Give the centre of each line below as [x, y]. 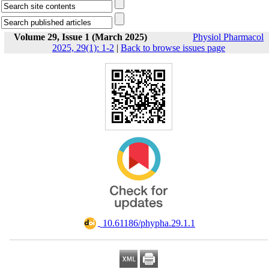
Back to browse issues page [173, 48]
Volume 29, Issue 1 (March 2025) [80, 37]
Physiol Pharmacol [228, 37]
